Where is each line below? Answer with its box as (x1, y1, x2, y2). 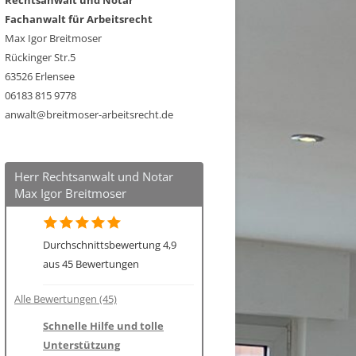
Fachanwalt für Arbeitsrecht (5, 12, 153, 26)
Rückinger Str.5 (5, 50, 75, 64)
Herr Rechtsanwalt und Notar (14, 168, 173, 185)
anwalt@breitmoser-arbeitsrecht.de (5, 107, 173, 122)
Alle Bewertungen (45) (14, 292, 117, 306)
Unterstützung (43, 338, 120, 352)
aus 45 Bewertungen (43, 257, 139, 271)
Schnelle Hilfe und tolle (43, 319, 164, 333)
